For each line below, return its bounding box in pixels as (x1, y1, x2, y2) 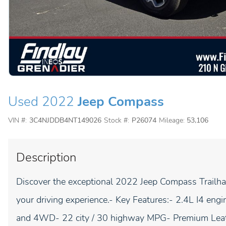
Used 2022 (8, 93, 74, 110)
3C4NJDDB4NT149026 (29, 116, 101, 125)
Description (16, 149, 76, 165)
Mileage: (158, 116, 185, 125)
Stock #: (103, 116, 129, 125)
